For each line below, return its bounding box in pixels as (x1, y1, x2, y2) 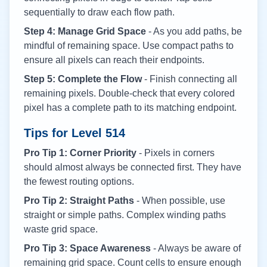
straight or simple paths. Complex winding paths (24, 210, 226, 220)
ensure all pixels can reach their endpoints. (24, 55, 204, 65)
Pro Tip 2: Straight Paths (24, 195, 134, 206)
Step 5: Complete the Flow (24, 74, 142, 84)
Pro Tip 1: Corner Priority (24, 148, 136, 158)
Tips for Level (24, 126, 105, 139)
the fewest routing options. (24, 176, 134, 187)
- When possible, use (134, 195, 225, 206)
